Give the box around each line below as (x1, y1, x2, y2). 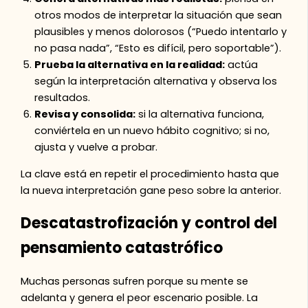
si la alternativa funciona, (135, 107, 265, 122)
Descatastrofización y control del (21, 212, 278, 234)
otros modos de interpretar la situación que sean (34, 8, 283, 23)
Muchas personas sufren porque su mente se (21, 274, 249, 288)
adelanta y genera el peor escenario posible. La (21, 290, 258, 305)
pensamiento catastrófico (21, 236, 223, 258)
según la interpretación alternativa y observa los (34, 74, 278, 89)
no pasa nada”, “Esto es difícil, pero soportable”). (34, 41, 282, 56)
